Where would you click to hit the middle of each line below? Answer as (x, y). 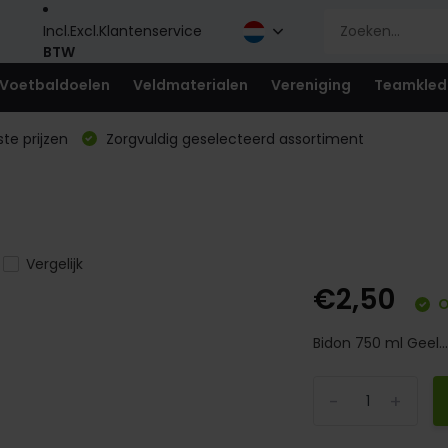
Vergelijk (54, 264)
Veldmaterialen (190, 85)
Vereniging (310, 85)
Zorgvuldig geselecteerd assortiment (232, 139)
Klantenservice (150, 31)
